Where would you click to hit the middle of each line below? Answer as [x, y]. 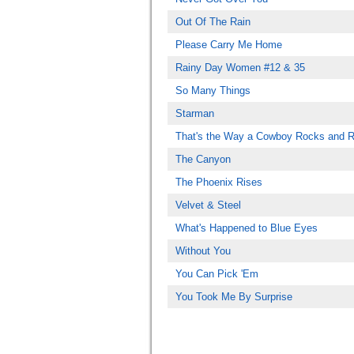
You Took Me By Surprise [234, 297]
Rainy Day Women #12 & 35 [240, 68]
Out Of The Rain [213, 22]
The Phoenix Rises [219, 182]
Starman [195, 113]
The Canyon [203, 159]
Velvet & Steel [208, 205]
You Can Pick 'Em [217, 274]
